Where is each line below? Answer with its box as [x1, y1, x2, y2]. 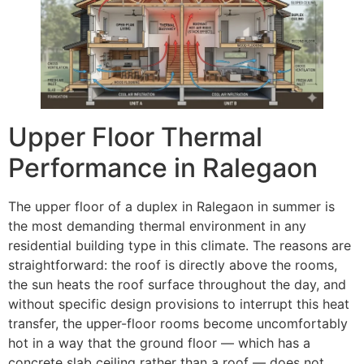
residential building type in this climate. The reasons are [8, 236, 351, 253]
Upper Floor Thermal [8, 120, 262, 153]
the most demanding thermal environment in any [8, 217, 306, 234]
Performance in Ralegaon [8, 151, 318, 184]
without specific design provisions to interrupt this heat [8, 295, 349, 312]
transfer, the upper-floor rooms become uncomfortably [8, 314, 348, 331]
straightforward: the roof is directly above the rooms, [8, 256, 337, 273]
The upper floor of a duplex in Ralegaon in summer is [8, 197, 335, 214]
